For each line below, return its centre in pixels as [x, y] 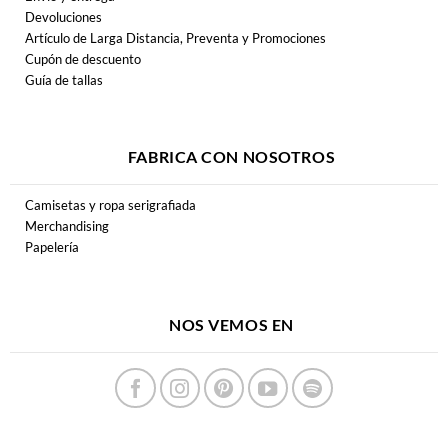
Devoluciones [63, 16]
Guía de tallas [63, 79]
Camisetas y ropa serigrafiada [110, 205]
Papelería [51, 247]
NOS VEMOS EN [231, 324]
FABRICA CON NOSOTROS [231, 157]
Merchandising [66, 226]
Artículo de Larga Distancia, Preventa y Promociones [175, 37]
